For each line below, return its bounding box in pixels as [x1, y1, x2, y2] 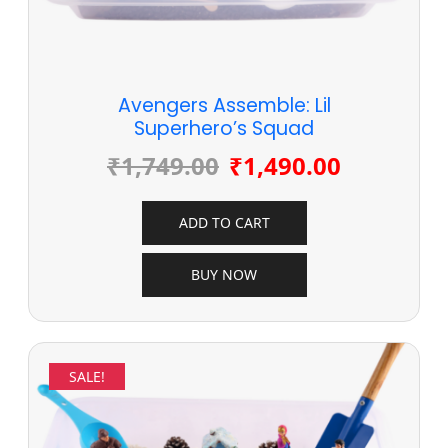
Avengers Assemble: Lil [117, 92, 331, 120]
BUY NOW [191, 265, 257, 285]
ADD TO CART [178, 213, 270, 233]
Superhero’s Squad [134, 115, 314, 143]
